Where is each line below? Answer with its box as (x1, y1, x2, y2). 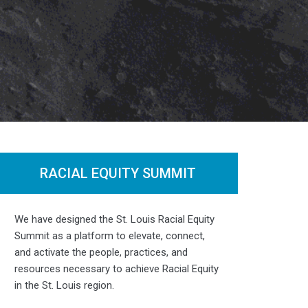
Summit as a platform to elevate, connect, (14, 229, 205, 242)
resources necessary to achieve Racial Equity (14, 262, 219, 275)
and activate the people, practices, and (14, 245, 188, 258)
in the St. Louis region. (14, 278, 114, 291)
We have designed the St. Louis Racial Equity (14, 212, 214, 225)
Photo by (78, 178, 112, 189)
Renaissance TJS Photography (112, 178, 232, 189)
